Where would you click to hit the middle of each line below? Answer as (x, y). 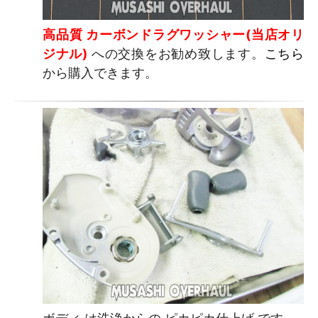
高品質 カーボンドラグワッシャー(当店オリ (173, 35)
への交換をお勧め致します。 (178, 54)
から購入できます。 (100, 73)
